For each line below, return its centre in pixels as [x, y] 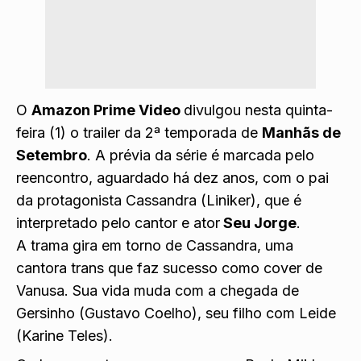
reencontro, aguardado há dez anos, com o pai [172, 178]
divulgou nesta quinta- [258, 110]
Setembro [52, 156]
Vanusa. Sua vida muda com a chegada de [158, 291]
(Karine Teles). [64, 336]
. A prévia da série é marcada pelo [201, 156]
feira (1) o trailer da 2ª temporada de [139, 133]
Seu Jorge [258, 223]
